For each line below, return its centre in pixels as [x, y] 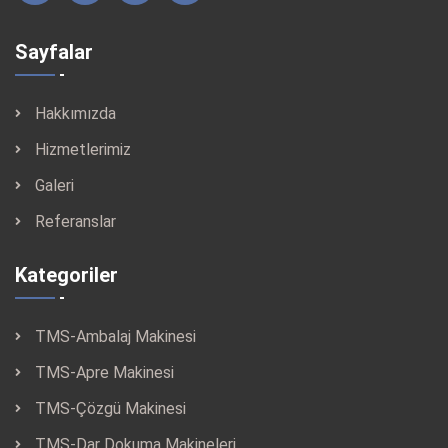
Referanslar [75, 221]
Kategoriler [66, 275]
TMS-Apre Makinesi [104, 372]
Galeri [54, 185]
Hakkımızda [75, 113]
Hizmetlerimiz [83, 149]
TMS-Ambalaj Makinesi [115, 336]
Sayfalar [54, 52]
